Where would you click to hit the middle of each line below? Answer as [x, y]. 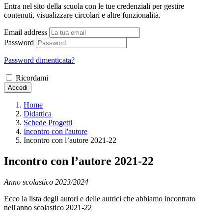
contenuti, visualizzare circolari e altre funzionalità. [82, 15]
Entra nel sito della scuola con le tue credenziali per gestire [94, 6]
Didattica [38, 113]
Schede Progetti [48, 122]
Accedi [18, 87]
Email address [26, 32]
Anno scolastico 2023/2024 [46, 182]
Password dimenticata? [39, 60]
